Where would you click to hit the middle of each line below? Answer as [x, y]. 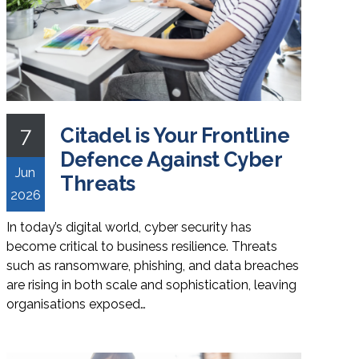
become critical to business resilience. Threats [141, 246]
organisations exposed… [76, 304]
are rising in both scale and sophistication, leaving [151, 284]
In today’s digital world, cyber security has [129, 227]
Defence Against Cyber [171, 159]
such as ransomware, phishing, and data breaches [152, 265]
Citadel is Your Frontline [175, 135]
